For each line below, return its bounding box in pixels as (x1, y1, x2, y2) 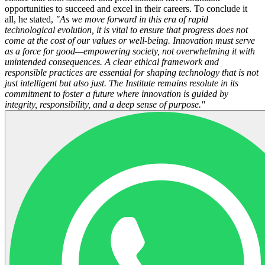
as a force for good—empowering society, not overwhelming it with (5, 46, 255, 56)
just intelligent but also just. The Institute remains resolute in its (5, 77, 238, 88)
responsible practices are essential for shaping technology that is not (5, 67, 258, 77)
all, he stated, (5, 14, 56, 24)
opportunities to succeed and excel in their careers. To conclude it (5, 3, 247, 14)
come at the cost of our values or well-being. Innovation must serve (5, 35, 255, 46)
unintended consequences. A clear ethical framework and (5, 56, 219, 67)
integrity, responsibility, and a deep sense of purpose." (5, 99, 205, 109)
